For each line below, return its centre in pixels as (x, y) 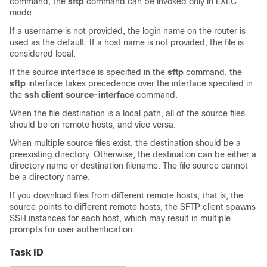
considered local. (43, 54)
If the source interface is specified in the (89, 72)
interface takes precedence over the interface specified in (140, 83)
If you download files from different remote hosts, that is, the (126, 195)
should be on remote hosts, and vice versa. (93, 125)
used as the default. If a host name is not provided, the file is (127, 42)
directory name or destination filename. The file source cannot (129, 166)
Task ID (27, 252)
